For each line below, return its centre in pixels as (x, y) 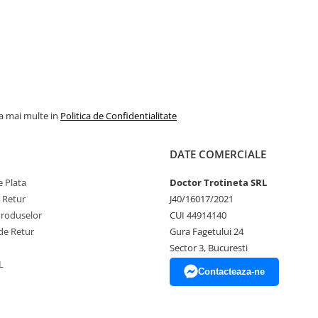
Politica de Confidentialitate (119, 116)
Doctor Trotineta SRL (218, 182)
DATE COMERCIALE (218, 154)
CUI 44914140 (198, 215)
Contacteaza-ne (231, 272)
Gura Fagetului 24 (207, 231)
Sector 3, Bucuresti (209, 248)
